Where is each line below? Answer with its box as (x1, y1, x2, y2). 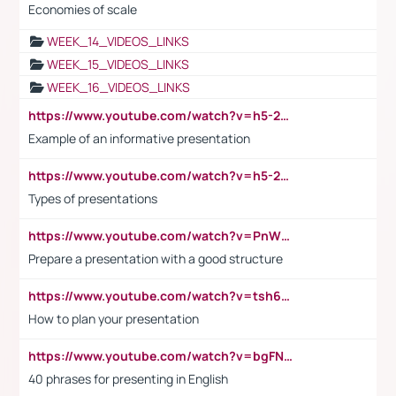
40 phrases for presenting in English (28, 369, 228, 387)
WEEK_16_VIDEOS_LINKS (47, 78, 190, 95)
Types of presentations (28, 189, 157, 207)
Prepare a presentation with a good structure (28, 249, 283, 267)
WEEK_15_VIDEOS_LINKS (47, 55, 189, 72)
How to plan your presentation (28, 309, 199, 327)
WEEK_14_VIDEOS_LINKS (47, 32, 189, 49)
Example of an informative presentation (28, 129, 250, 147)
